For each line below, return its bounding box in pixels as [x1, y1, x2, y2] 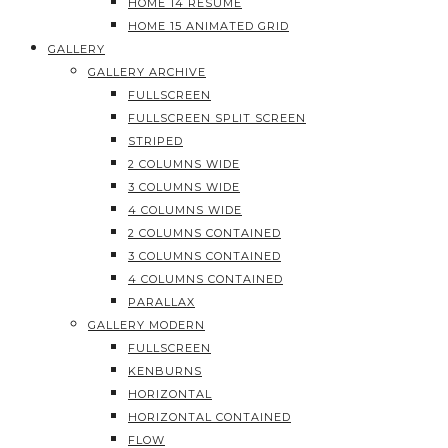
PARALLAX [128, 295, 195, 309]
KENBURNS [128, 364, 202, 378]
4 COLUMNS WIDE [128, 203, 242, 217]
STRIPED [128, 134, 183, 148]
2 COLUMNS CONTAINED [128, 226, 281, 240]
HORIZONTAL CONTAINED [128, 410, 291, 424]
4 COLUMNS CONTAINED [128, 272, 283, 286]
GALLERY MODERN [88, 318, 205, 332]
